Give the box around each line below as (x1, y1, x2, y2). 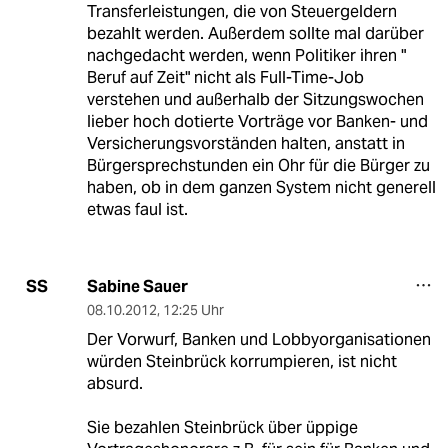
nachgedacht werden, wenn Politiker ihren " (86, 44, 406, 66)
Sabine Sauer (86, 275, 188, 297)
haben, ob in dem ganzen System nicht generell (86, 176, 436, 198)
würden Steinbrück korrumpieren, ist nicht (86, 350, 397, 372)
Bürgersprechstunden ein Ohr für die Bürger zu (86, 154, 430, 176)
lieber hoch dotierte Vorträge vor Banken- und (86, 110, 428, 132)
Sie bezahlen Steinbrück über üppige (86, 416, 358, 438)
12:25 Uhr (162, 300, 224, 319)
